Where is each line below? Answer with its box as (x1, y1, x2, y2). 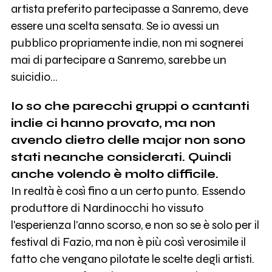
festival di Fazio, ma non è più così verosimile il (10, 235, 246, 250)
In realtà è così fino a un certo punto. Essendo (10, 184, 245, 199)
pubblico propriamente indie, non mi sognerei (10, 36, 243, 50)
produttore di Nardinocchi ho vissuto (10, 201, 203, 216)
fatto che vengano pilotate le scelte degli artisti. (10, 252, 254, 267)
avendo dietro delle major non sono (10, 133, 245, 148)
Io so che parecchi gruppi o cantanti (10, 99, 250, 114)
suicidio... (10, 70, 58, 84)
